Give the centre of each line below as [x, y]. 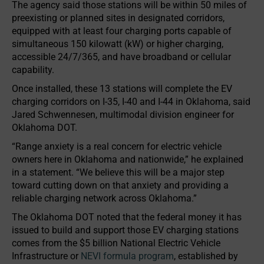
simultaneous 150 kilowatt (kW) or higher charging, [118, 44]
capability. [33, 70]
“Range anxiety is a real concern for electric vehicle [117, 147]
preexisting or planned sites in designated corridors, [118, 18]
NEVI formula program [127, 256]
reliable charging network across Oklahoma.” [104, 199]
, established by [206, 256]
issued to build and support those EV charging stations [125, 230]
